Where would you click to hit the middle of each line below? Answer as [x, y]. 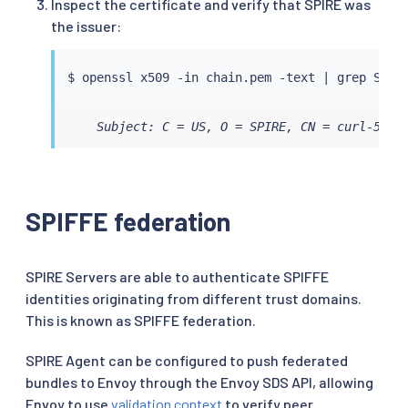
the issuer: [86, 26]
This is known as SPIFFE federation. [141, 321]
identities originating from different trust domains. [194, 299]
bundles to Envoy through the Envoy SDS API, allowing [199, 382]
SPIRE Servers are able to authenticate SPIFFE [177, 277]
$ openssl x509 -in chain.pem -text [194, 78]
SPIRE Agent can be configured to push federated [187, 361]
